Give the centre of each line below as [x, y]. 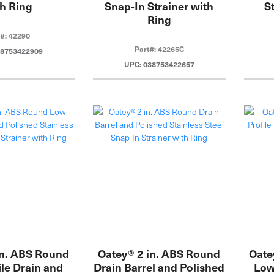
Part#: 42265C [159, 49]
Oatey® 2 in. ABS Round [159, 253]
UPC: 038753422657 [159, 65]
